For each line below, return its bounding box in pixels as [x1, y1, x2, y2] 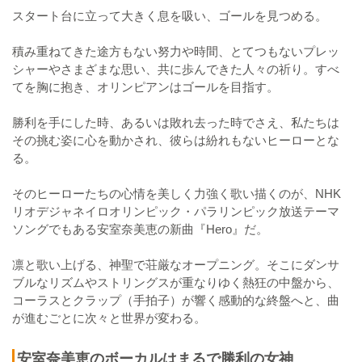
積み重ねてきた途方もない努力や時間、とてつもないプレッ [12, 44, 339, 59]
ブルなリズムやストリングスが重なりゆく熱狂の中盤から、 [12, 276, 339, 290]
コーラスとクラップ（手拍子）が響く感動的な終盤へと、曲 [12, 293, 339, 308]
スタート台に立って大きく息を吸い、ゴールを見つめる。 [12, 9, 327, 23]
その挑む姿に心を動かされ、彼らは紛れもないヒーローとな [12, 133, 339, 148]
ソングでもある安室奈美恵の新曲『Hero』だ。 [12, 222, 268, 237]
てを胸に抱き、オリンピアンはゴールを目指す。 [12, 80, 279, 95]
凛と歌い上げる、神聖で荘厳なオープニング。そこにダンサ [12, 258, 339, 272]
